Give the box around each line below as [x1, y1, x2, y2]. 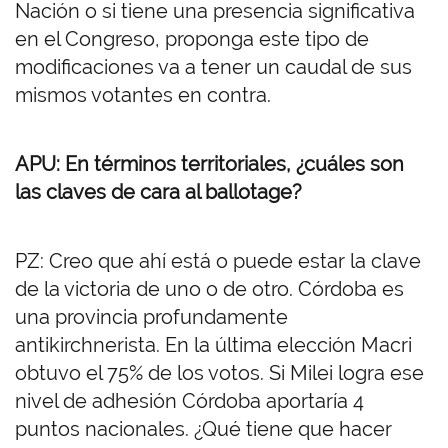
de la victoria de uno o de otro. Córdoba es [15, 277, 404, 302]
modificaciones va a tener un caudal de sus [15, 55, 412, 80]
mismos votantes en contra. [15, 83, 271, 108]
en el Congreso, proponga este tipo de [15, 27, 369, 52]
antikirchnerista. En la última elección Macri [15, 333, 412, 358]
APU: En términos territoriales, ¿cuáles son [15, 152, 404, 177]
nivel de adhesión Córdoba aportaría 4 [15, 389, 364, 414]
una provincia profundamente [15, 305, 288, 330]
